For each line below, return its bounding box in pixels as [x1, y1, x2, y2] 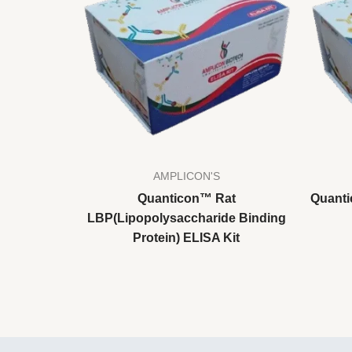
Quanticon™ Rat [137, 191, 236, 205]
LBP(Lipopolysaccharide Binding [86, 211, 286, 225]
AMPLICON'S [152, 170, 220, 182]
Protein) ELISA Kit [133, 230, 240, 244]
